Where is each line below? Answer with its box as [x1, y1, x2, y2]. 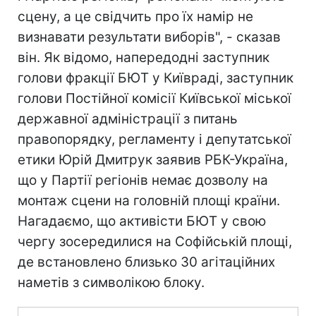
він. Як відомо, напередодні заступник [18, 49, 269, 66]
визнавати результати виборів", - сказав [18, 29, 281, 45]
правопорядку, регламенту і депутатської [18, 131, 291, 147]
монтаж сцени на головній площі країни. [18, 193, 280, 209]
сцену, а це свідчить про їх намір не [18, 8, 253, 25]
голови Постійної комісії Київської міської [18, 90, 291, 107]
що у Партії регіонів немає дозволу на [18, 172, 268, 188]
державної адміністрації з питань [18, 111, 238, 127]
